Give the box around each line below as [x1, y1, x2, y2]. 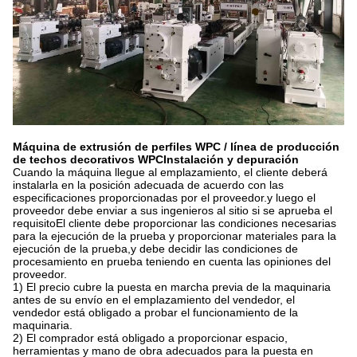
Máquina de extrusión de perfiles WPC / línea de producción [13, 140, 339, 153]
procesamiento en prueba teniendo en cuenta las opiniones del [13, 255, 331, 268]
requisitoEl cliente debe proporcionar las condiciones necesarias [13, 217, 336, 229]
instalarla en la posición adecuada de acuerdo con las [13, 178, 284, 191]
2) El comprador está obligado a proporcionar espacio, [13, 331, 288, 344]
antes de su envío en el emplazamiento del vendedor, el [13, 293, 295, 306]
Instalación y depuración [163, 153, 299, 166]
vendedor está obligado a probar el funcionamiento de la [13, 306, 298, 319]
